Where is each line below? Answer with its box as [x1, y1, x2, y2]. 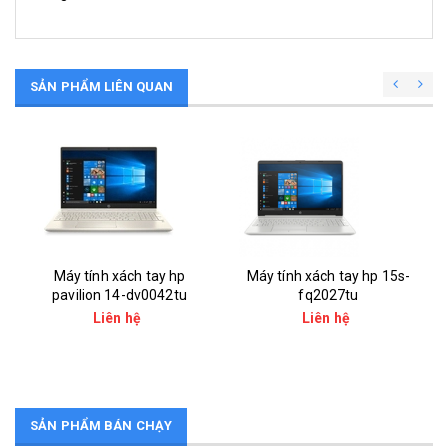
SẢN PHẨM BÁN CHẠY [30, 418, 173, 433]
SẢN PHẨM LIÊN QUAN [30, 79, 174, 94]
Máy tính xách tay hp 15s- [246, 268, 411, 284]
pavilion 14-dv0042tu [52, 287, 187, 303]
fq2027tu [298, 287, 359, 303]
